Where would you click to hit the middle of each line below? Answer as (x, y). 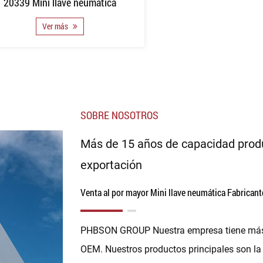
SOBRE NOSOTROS (119, 115)
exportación (111, 165)
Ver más (56, 26)
